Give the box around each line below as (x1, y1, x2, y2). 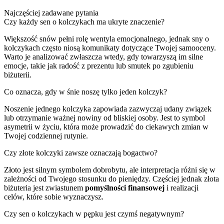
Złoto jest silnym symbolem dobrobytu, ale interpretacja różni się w (4, 165, 215, 174)
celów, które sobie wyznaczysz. (4, 192, 103, 201)
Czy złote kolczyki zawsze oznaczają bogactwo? (4, 148, 157, 157)
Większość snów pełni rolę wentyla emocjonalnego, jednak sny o (4, 34, 209, 43)
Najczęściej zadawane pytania (4, 8, 98, 17)
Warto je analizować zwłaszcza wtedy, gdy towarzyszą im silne (4, 52, 203, 61)
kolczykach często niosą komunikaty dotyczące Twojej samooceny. (4, 43, 216, 52)
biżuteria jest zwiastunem (4, 183, 85, 192)
